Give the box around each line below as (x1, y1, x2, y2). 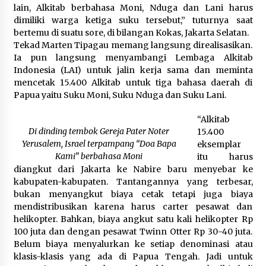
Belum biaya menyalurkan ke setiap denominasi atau (13, 239, 253, 250)
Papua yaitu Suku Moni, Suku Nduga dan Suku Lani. (13, 90, 226, 101)
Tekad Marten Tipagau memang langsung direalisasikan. (13, 40, 253, 51)
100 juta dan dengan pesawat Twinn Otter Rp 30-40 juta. (13, 226, 253, 237)
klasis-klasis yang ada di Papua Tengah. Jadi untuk (13, 251, 253, 262)
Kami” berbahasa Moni (55, 151, 142, 162)
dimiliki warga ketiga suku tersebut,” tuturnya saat (13, 15, 253, 26)
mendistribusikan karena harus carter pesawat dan (13, 201, 253, 213)
